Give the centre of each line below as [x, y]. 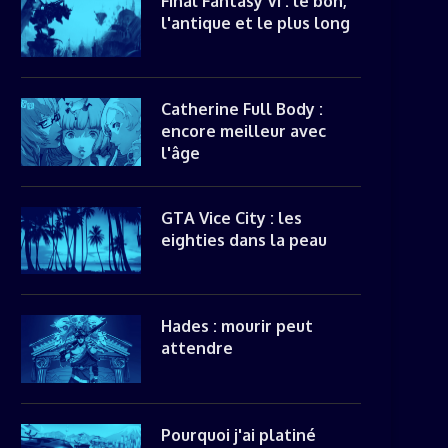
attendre [197, 348]
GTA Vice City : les [231, 217]
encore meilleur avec [243, 131]
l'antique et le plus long [255, 22]
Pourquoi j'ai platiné [238, 434]
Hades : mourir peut [237, 326]
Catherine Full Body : [242, 109]
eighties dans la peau [244, 239]
